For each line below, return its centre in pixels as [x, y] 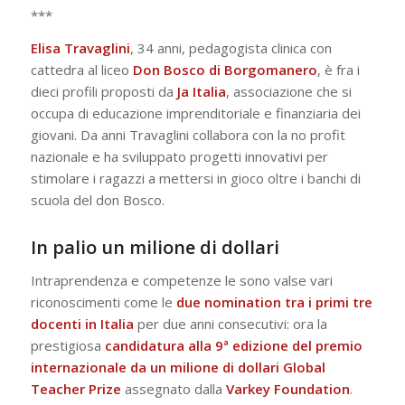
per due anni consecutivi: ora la [230, 324]
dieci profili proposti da [104, 92]
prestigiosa [67, 345]
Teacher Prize [75, 389]
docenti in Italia [82, 324]
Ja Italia [201, 92]
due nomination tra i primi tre [274, 302]
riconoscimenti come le [103, 302]
